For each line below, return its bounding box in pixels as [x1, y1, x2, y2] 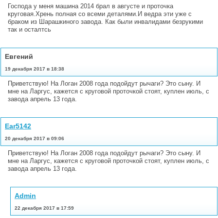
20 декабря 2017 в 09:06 [5, 135, 64, 141]
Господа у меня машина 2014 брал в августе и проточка [8, 2, 173, 10]
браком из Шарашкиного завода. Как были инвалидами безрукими [8, 18, 203, 25]
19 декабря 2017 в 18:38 [5, 66, 64, 72]
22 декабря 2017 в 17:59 [15, 205, 74, 211]
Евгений [5, 52, 33, 60]
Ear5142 [5, 122, 31, 130]
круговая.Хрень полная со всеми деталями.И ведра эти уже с [8, 10, 192, 18]
